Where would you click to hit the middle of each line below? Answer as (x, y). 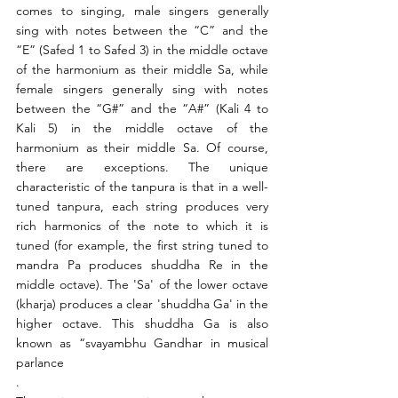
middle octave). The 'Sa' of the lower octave (142, 285)
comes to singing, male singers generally (142, 11)
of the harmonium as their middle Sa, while (142, 70)
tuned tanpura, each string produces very (142, 207)
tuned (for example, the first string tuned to (142, 246)
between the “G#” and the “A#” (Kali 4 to (142, 109)
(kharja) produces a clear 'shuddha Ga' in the (142, 304)
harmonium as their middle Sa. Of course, (142, 148)
